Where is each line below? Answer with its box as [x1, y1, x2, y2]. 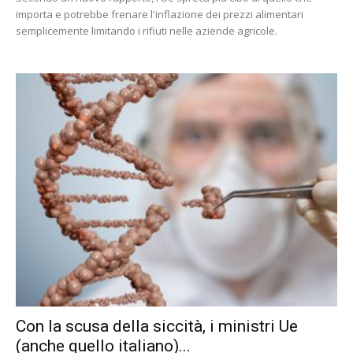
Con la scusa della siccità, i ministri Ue [16, 317, 298, 336]
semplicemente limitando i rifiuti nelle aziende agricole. [16, 24, 277, 39]
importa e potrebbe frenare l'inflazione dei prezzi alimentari [16, 7, 303, 22]
